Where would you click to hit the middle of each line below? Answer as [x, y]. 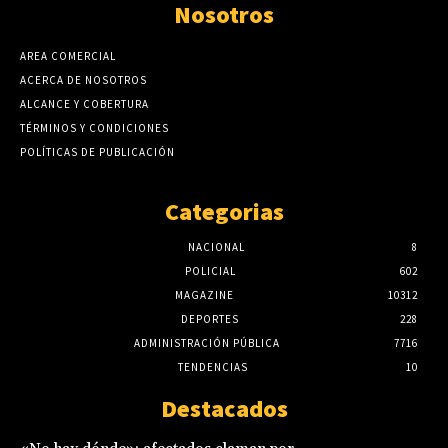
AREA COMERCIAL [68, 56]
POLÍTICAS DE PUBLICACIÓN [97, 152]
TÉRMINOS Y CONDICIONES [94, 128]
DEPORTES [210, 319]
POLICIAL [210, 271]
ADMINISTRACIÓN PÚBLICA [207, 343]
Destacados [224, 409]
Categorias [224, 212]
